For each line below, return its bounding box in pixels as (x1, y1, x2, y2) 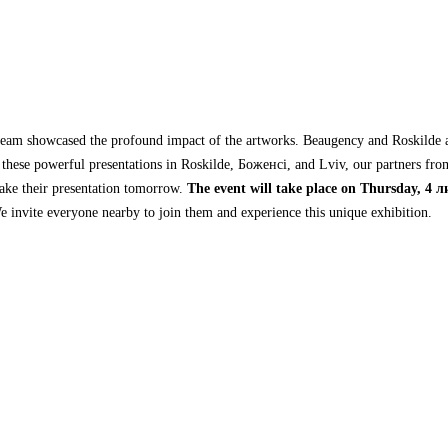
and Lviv (295, 156, 346, 172)
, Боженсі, (230, 156, 296, 172)
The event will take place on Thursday (187, 180, 418, 196)
